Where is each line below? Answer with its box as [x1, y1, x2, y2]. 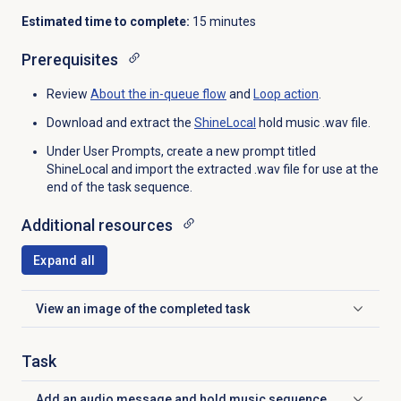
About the [90, 87, 149, 102]
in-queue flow [149, 87, 226, 102]
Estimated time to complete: [21, 14, 190, 30]
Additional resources [21, 216, 173, 235]
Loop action [252, 87, 319, 102]
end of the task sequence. [46, 180, 192, 195]
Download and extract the [46, 115, 194, 131]
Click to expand [34, 309, 124, 324]
